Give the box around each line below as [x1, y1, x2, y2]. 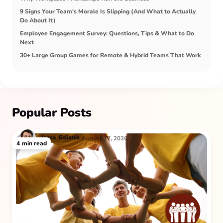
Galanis [58, 133, 80, 142]
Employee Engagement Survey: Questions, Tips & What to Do [20, 29, 194, 38]
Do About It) [20, 16, 56, 25]
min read [21, 139, 47, 148]
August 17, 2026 [82, 134, 127, 143]
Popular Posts [12, 105, 92, 121]
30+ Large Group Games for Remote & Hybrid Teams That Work [20, 51, 201, 60]
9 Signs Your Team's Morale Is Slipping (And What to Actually [20, 7, 196, 16]
